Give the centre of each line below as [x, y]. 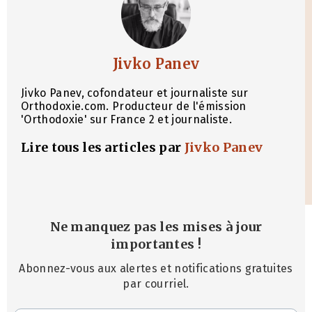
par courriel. [156, 284]
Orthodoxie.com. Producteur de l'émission [134, 106]
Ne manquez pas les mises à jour [156, 226]
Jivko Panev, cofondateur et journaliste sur [135, 93]
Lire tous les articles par [103, 147]
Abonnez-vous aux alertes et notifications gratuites [156, 269]
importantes [153, 244]
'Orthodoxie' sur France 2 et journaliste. [127, 119]
